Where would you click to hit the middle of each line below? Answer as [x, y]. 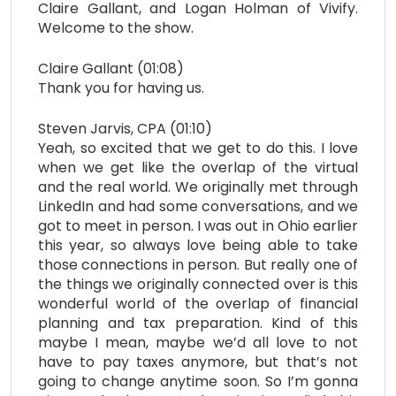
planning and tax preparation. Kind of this [198, 324]
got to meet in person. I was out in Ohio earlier [198, 226]
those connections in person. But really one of [198, 265]
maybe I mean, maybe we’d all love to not [198, 343]
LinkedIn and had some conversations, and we [198, 207]
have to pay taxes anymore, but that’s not [198, 362]
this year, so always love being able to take [198, 246]
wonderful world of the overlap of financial [198, 304]
